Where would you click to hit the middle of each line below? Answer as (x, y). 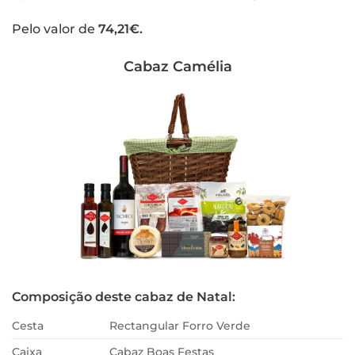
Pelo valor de (55, 29)
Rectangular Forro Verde (180, 326)
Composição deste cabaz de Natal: (124, 297)
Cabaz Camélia (177, 67)
